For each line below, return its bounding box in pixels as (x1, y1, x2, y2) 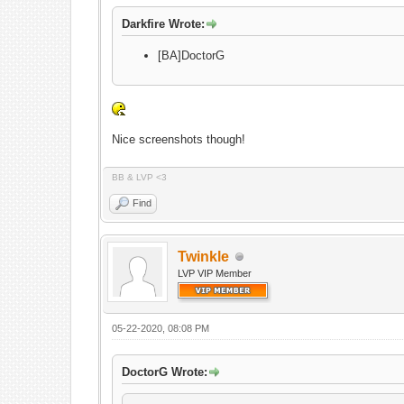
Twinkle (178, 249, 230, 264)
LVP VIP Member (178, 268, 252, 279)
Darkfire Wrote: (122, 17, 206, 31)
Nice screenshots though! (112, 133, 246, 146)
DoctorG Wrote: (122, 365, 208, 379)
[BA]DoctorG (158, 49, 225, 62)
